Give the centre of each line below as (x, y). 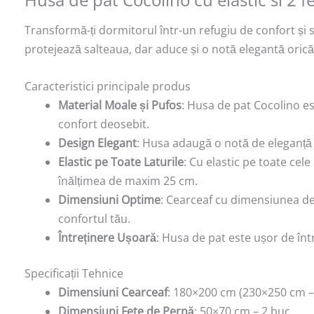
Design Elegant (97, 143)
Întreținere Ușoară (107, 237)
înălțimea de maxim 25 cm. (128, 180)
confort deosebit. (104, 124)
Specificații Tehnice (74, 273)
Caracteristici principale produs (108, 86)
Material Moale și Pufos (120, 105)
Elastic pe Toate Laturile (121, 162)
